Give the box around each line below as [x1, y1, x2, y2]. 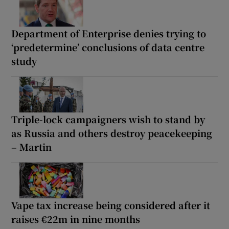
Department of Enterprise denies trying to [11, 27, 207, 40]
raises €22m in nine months [11, 212, 141, 226]
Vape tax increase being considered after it [11, 198, 211, 212]
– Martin [11, 140, 52, 154]
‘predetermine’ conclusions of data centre [11, 40, 205, 54]
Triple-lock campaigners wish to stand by [11, 112, 205, 126]
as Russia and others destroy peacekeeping [11, 126, 213, 140]
